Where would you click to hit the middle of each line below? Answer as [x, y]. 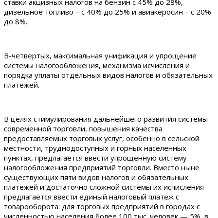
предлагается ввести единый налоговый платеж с [91, 196]
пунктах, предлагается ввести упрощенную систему [95, 157]
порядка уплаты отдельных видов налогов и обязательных [108, 75]
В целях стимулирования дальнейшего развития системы [106, 118]
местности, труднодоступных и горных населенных [95, 148]
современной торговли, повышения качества [83, 128]
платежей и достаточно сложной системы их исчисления [104, 187]
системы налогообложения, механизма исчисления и [97, 65]
